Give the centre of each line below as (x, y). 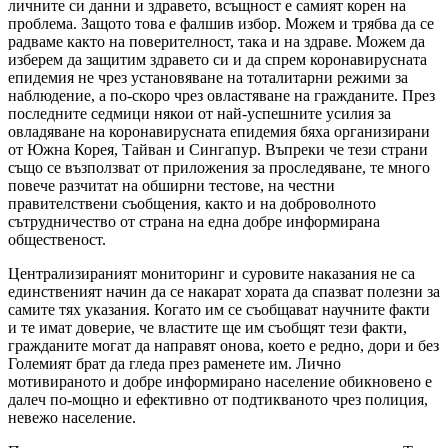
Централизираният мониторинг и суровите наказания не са (211, 273)
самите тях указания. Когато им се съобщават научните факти (219, 309)
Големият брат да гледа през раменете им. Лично (174, 363)
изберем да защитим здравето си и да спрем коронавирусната (217, 59)
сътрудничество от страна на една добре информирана (194, 221)
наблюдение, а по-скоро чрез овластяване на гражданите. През (221, 95)
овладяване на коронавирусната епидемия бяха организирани (219, 131)
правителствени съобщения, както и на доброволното (192, 203)
